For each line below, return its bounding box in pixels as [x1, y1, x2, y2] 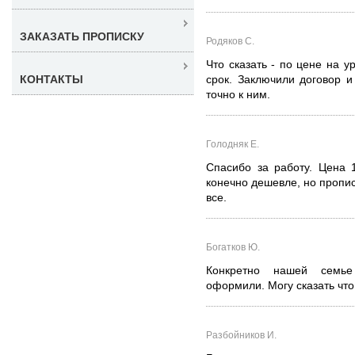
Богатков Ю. [206, 241, 260, 253]
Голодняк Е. [206, 138, 259, 150]
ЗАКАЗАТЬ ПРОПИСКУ [20, 29, 144, 43]
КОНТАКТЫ [20, 72, 83, 86]
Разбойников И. [206, 329, 277, 341]
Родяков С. [206, 36, 254, 48]
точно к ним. [206, 88, 270, 101]
